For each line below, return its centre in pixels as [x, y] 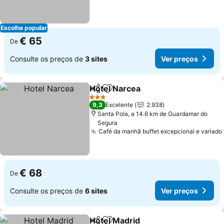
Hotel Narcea [115, 88]
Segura [108, 123]
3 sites [96, 58]
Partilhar [104, 93]
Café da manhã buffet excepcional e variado [160, 131]
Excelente [119, 105]
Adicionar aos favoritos [151, 94]
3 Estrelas [103, 100]
